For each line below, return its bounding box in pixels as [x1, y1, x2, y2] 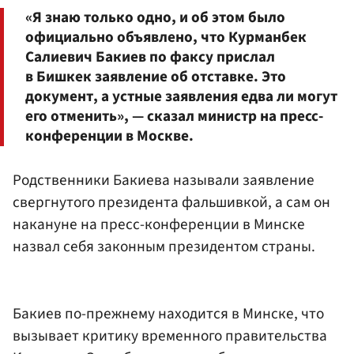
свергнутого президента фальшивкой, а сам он [13, 190, 330, 213]
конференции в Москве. [25, 125, 194, 148]
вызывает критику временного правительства [13, 325, 327, 348]
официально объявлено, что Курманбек [25, 26, 307, 49]
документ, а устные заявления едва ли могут [25, 85, 337, 108]
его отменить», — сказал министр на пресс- [25, 105, 323, 128]
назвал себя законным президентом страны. [13, 235, 315, 258]
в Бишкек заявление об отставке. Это [25, 66, 286, 88]
